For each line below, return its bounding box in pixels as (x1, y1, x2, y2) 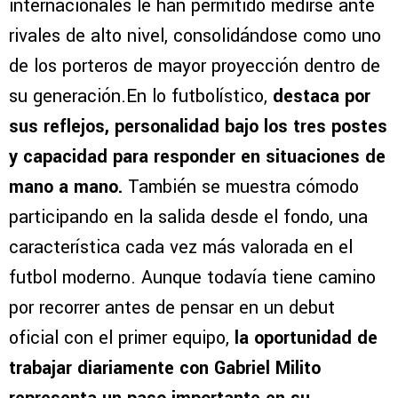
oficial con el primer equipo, (9, 325, 229, 352)
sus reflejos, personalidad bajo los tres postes (9, 114, 387, 140)
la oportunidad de (229, 325, 378, 352)
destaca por (273, 84, 370, 110)
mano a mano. (9, 174, 123, 201)
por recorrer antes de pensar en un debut (9, 295, 335, 322)
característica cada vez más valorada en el (9, 235, 353, 261)
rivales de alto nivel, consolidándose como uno (9, 23, 381, 50)
